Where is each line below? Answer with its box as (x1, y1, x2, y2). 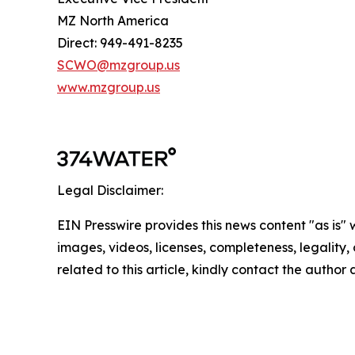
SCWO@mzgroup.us (57, 56, 180, 73)
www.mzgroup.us (57, 78, 160, 95)
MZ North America (57, 12, 169, 29)
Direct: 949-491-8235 (57, 34, 183, 51)
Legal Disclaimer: (57, 181, 163, 198)
